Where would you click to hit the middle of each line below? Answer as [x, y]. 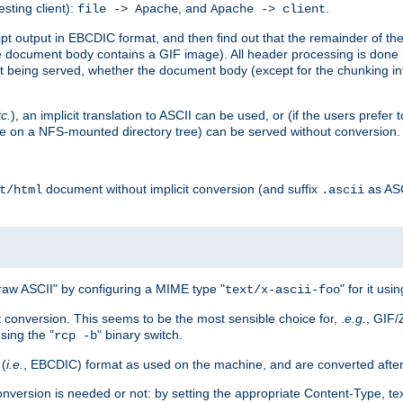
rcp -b [76, 335]
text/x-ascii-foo [282, 289]
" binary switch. [140, 334]
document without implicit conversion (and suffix [182, 188]
